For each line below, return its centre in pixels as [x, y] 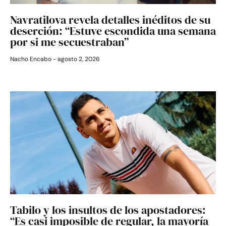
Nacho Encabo [32, 59]
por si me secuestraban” [69, 42]
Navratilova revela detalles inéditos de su [110, 20]
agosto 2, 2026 [78, 59]
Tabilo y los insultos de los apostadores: [108, 210]
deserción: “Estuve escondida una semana [113, 31]
